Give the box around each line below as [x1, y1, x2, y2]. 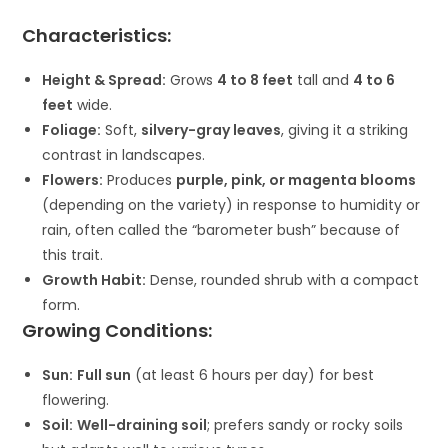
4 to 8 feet [217, 70, 294, 91]
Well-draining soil [77, 415, 208, 436]
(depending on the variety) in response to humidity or [42, 195, 421, 216]
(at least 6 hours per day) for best [131, 365, 375, 386]
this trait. [42, 245, 104, 266]
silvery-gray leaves [141, 120, 282, 141]
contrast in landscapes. [42, 145, 206, 166]
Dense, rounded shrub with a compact [146, 270, 420, 291]
